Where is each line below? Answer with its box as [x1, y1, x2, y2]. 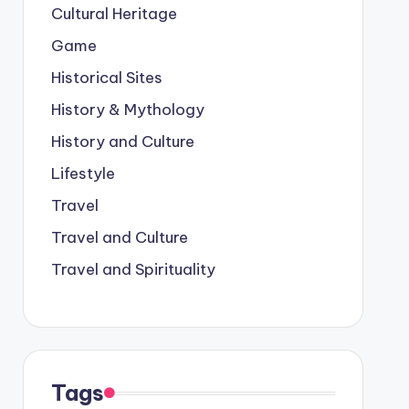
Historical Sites [50, 68, 163, 88]
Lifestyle [50, 163, 115, 184]
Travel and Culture [50, 227, 188, 247]
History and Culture [50, 131, 194, 152]
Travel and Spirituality [50, 259, 215, 279]
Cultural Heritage [50, 4, 177, 24]
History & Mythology [50, 100, 204, 120]
